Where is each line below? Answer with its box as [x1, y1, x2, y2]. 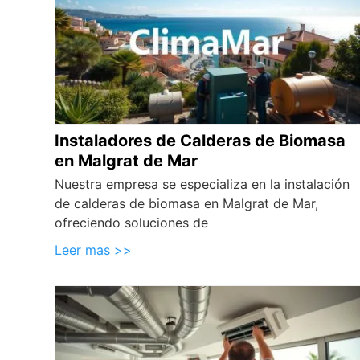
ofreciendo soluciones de [55, 215, 208, 231]
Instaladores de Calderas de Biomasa [55, 131, 346, 151]
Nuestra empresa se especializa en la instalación [55, 176, 350, 193]
